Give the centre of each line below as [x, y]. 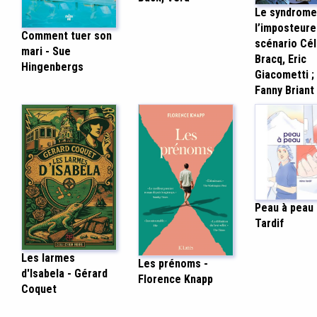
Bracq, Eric [281, 59]
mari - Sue [46, 52]
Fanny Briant [285, 91]
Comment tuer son [66, 36]
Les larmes [48, 258]
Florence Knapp [175, 279]
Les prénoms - [173, 264]
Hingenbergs [52, 67]
